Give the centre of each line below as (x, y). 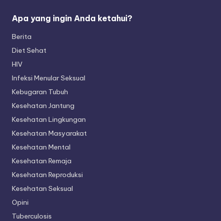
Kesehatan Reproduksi (47, 175)
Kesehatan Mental (41, 147)
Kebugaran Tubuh (40, 92)
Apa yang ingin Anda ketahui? (72, 18)
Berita (22, 37)
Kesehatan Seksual (42, 188)
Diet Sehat (29, 50)
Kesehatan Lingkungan (49, 119)
